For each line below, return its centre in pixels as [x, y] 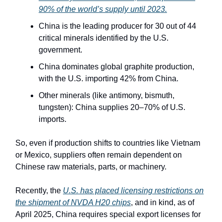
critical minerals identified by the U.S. [104, 38]
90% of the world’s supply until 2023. [103, 9]
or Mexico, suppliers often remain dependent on [99, 155]
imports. [53, 119]
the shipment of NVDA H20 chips [73, 202]
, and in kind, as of [163, 202]
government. [60, 50]
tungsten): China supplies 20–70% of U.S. [112, 107]
